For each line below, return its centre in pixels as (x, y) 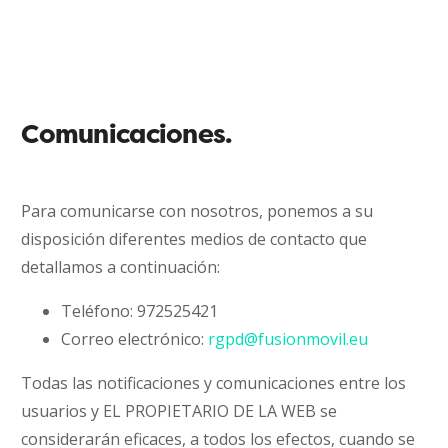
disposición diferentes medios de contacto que (194, 239)
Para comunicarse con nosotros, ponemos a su (197, 211)
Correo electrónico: (135, 339)
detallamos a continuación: (121, 267)
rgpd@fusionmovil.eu (288, 339)
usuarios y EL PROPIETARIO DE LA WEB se (179, 411)
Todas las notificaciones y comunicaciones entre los (214, 383)
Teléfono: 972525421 (140, 311)
